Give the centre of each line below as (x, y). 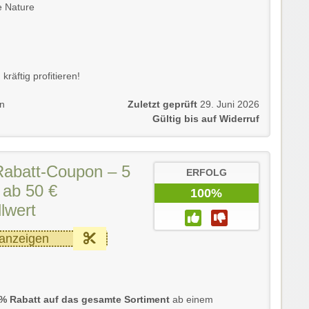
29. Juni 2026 (230, 104)
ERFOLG (206, 172)
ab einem (191, 299)
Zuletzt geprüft (162, 104)
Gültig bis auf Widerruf (206, 119)
